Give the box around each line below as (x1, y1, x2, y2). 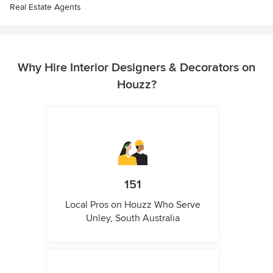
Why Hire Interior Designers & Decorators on (18, 60, 255, 76)
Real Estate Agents (10, 2, 81, 13)
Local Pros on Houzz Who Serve (65, 199, 200, 211)
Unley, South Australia (86, 212, 180, 225)
